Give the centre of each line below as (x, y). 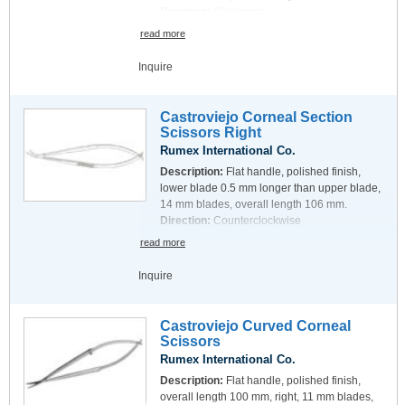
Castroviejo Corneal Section (256, 117)
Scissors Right (211, 132)
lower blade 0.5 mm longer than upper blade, (270, 188)
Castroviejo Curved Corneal (255, 326)
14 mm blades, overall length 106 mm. (254, 204)
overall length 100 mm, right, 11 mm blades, (267, 397)
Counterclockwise (257, 221)
